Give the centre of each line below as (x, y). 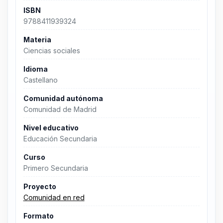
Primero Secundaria (56, 168)
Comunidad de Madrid (60, 110)
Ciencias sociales (52, 51)
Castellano (40, 80)
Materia (37, 39)
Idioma (35, 69)
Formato (38, 216)
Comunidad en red (54, 198)
